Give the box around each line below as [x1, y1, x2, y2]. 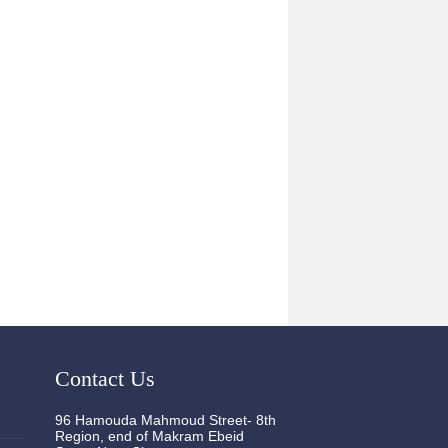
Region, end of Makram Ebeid [54, 428, 244, 445]
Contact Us [54, 366, 155, 392]
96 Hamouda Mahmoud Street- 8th [54, 412, 276, 429]
